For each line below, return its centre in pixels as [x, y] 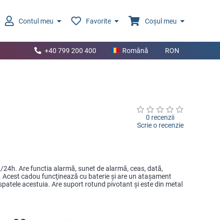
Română [135, 51]
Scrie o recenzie [160, 125]
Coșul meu [161, 21]
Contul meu [36, 21]
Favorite [98, 21]
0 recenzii [160, 117]
